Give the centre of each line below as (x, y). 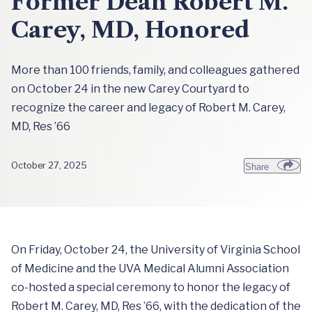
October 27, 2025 (49, 166)
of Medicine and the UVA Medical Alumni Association (150, 268)
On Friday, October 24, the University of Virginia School (156, 249)
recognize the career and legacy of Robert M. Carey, (148, 107)
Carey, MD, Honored (131, 29)
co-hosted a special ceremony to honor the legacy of (151, 287)
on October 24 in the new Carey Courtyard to (130, 88)
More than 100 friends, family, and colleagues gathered (155, 70)
